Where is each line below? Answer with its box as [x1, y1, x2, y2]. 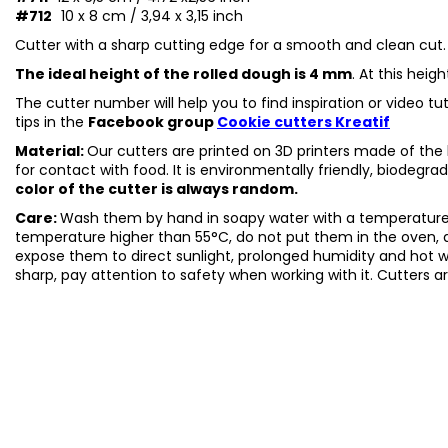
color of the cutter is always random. [15, 178, 298, 199]
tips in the [15, 111, 84, 132]
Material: [15, 140, 87, 161]
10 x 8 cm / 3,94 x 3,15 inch [61, 5, 243, 26]
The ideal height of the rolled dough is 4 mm [15, 63, 352, 84]
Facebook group [88, 111, 217, 132]
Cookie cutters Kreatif [217, 111, 390, 132]
